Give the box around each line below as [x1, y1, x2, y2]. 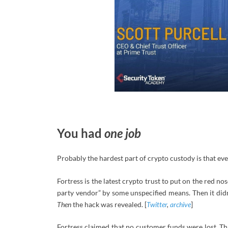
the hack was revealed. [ [71, 199, 147, 209]
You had [57, 126, 104, 141]
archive [170, 199, 191, 209]
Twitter [147, 199, 167, 209]
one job [104, 126, 141, 141]
